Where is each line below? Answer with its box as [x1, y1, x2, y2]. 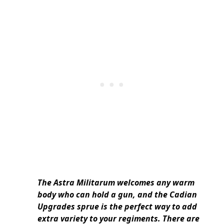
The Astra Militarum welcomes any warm [37, 176, 194, 188]
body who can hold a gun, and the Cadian [37, 188, 197, 200]
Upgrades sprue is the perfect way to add [37, 200, 197, 212]
